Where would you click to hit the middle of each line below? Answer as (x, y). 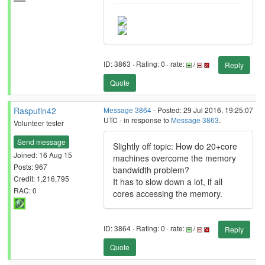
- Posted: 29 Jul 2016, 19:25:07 (202, 110)
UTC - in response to (137, 120)
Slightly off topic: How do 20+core (175, 146)
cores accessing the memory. (168, 193)
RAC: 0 (25, 190)
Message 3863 (195, 120)
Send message (41, 141)
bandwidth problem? (151, 170)
